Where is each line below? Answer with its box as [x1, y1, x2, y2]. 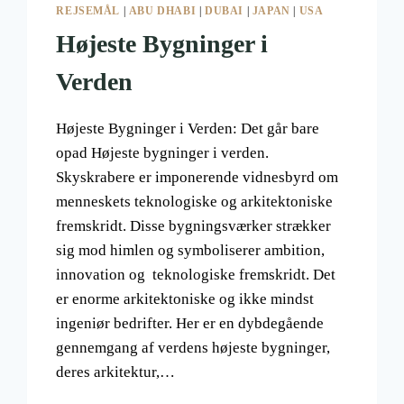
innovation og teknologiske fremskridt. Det [56, 266, 336, 284]
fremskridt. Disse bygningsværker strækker [56, 217, 332, 235]
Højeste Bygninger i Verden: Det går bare [56, 120, 320, 138]
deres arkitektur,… [56, 363, 176, 381]
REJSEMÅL [56, 5, 121, 18]
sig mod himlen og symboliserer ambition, [56, 242, 326, 260]
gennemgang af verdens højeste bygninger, [56, 339, 331, 357]
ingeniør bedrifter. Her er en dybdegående [56, 315, 325, 333]
